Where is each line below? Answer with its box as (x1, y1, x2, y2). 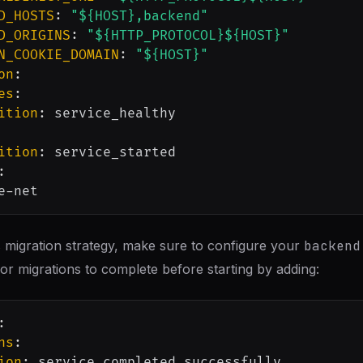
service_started (46, 144, 176, 160)
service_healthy (46, 105, 176, 122)
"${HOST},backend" (70, 8, 208, 24)
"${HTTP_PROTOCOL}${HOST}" (87, 28, 289, 44)
